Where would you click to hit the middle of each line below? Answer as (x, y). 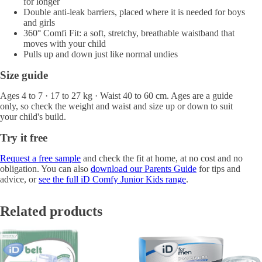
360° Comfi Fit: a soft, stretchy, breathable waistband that (129, 33)
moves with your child (65, 43)
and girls (39, 22)
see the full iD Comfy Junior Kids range (112, 179)
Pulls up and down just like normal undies (101, 54)
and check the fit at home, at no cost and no (162, 158)
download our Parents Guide (144, 168)
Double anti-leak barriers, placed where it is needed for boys (134, 12)
